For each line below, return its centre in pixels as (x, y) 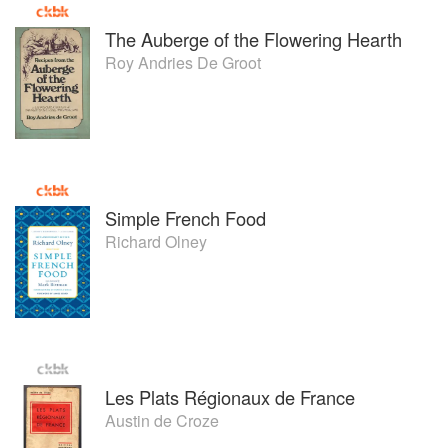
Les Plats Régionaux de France (230, 397)
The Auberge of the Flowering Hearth (253, 39)
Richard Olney (156, 241)
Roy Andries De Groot (183, 62)
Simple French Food (185, 217)
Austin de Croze (162, 421)
